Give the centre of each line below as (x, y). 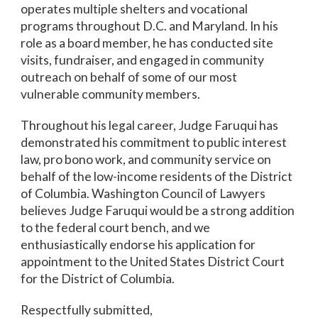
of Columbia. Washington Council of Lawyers (143, 193)
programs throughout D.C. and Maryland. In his (150, 26)
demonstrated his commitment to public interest (154, 142)
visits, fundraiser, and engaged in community (143, 60)
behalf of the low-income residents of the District (157, 176)
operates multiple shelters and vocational (135, 9)
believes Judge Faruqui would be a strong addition (158, 210)
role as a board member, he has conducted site (147, 43)
